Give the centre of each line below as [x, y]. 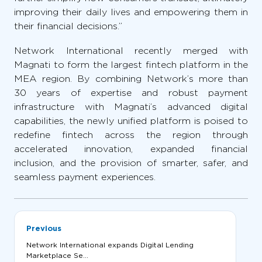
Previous [44, 228]
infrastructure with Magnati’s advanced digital [131, 106]
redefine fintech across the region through [131, 135]
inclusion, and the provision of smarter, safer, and [131, 163]
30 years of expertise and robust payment [131, 92]
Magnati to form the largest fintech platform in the [131, 64]
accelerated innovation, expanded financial [131, 149]
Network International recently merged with [131, 50]
